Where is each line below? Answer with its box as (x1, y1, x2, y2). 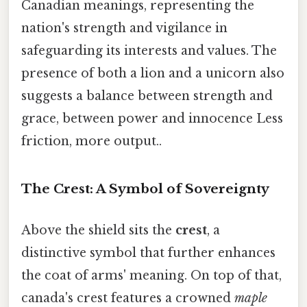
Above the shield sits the (21, 222, 175, 238)
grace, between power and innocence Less (21, 110, 283, 126)
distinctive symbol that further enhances (21, 245, 275, 260)
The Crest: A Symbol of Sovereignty (21, 181, 269, 197)
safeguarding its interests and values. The (21, 42, 277, 58)
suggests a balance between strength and (21, 88, 273, 103)
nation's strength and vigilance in (21, 20, 228, 36)
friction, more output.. (21, 133, 162, 149)
